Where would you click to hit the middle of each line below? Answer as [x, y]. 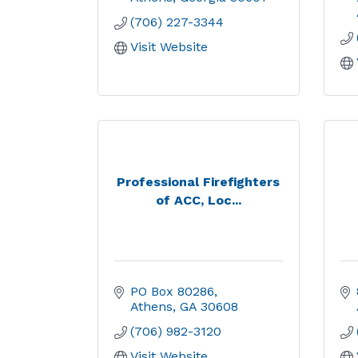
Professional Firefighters [199, 181]
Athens [151, 306]
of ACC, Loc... [198, 200]
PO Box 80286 [172, 291]
